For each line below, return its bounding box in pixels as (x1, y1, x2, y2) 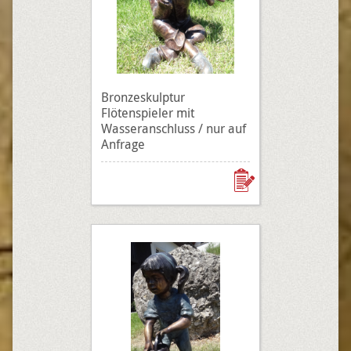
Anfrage (101, 136, 145, 153)
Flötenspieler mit (101, 104, 194, 121)
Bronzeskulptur (101, 89, 185, 106)
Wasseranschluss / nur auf (101, 120, 246, 137)
